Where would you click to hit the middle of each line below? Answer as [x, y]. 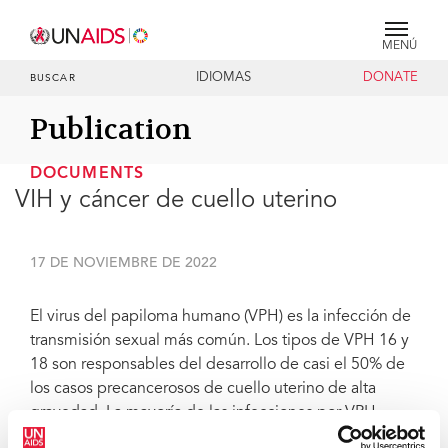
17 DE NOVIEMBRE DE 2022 [123, 264]
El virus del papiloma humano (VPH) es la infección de [220, 317]
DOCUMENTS [87, 174]
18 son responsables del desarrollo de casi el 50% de [217, 365]
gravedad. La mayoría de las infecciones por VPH [203, 413]
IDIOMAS [224, 78]
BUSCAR [53, 79]
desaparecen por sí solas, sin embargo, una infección [217, 437]
